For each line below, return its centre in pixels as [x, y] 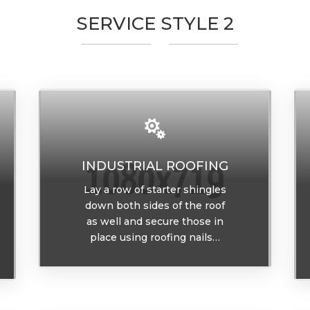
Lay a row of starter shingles [155, 190]
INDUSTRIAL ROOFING [155, 166]
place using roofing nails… [155, 238]
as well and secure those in [155, 222]
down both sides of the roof [155, 206]
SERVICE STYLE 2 [155, 24]
